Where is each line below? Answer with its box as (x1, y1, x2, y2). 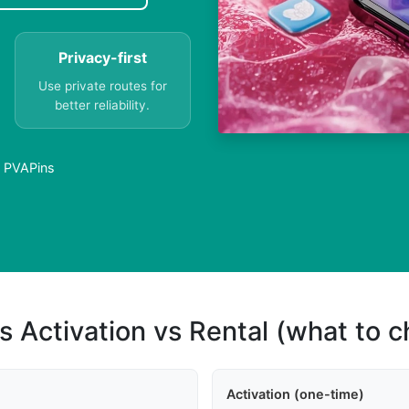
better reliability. (55, 98, 151, 113)
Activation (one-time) (225, 386, 364, 403)
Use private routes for (37, 79, 167, 94)
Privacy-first (58, 48, 147, 68)
